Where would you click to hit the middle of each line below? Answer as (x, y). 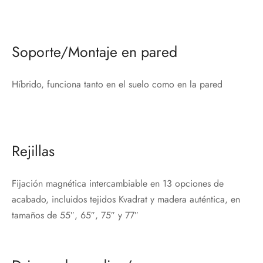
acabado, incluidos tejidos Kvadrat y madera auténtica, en (126, 199)
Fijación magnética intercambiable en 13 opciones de (118, 183)
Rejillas (33, 151)
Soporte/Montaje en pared (95, 51)
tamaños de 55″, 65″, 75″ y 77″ (75, 215)
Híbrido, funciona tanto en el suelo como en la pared (117, 84)
